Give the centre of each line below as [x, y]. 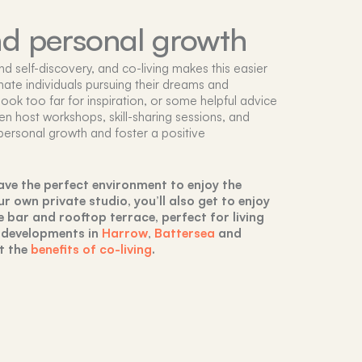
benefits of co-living [91, 249]
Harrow [125, 233]
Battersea [185, 233]
